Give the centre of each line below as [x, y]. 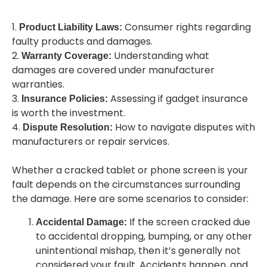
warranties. [38, 85]
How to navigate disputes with [185, 128]
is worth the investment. [69, 113]
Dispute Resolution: [69, 128]
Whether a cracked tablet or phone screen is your [130, 170]
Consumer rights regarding [187, 27]
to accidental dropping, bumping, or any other [144, 236]
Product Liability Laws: [71, 27]
